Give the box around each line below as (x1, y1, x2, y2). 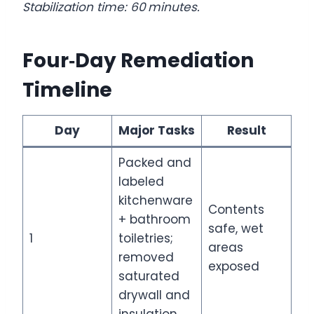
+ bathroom (118, 210, 191, 228)
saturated (118, 267, 179, 285)
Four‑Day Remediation (22, 46, 254, 74)
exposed (207, 257, 259, 275)
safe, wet (207, 219, 264, 237)
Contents (207, 200, 264, 218)
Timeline (22, 76, 112, 104)
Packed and (118, 153, 191, 171)
